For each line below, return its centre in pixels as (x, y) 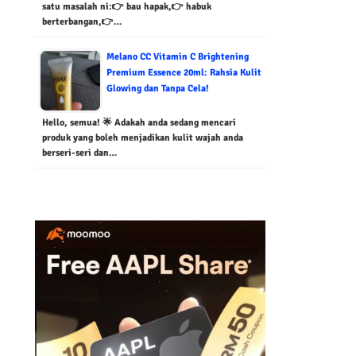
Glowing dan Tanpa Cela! (157, 88)
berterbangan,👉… (81, 21)
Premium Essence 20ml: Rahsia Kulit (184, 72)
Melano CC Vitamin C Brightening (177, 56)
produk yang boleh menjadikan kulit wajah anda (142, 137)
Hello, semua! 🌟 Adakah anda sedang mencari (139, 122)
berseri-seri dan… (79, 153)
